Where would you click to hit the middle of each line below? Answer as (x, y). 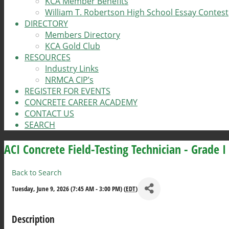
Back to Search (37, 172)
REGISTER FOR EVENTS (67, 91)
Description (33, 219)
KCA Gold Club (73, 46)
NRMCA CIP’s (69, 80)
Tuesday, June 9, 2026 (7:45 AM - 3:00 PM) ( (69, 189)
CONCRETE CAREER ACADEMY (81, 102)
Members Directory (83, 35)
